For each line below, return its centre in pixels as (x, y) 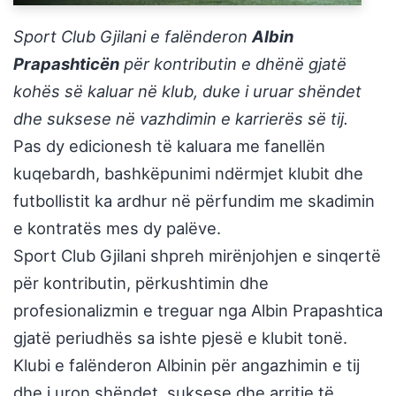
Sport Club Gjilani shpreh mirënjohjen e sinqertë (197, 256)
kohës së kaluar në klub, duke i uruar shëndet (187, 91)
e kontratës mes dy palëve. (117, 228)
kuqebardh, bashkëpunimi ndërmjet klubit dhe (188, 174)
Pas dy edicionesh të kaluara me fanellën (169, 146)
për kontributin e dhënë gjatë (233, 64)
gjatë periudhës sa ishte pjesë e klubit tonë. (180, 338)
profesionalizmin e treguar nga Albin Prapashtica (198, 311)
